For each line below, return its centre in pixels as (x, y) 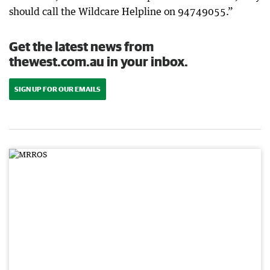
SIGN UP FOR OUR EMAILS (58, 89)
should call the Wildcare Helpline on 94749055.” (121, 12)
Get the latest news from (81, 46)
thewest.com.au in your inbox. (99, 61)
